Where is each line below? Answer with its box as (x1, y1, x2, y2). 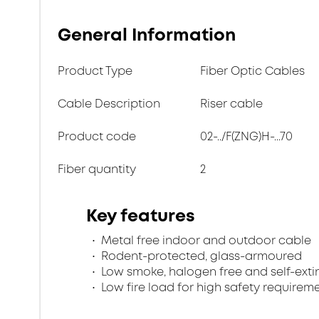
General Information (58, 23, 236, 47)
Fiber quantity (58, 161, 136, 177)
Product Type (58, 63, 132, 79)
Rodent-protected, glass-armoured (98, 248, 302, 264)
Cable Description (58, 95, 160, 112)
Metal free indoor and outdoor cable (98, 232, 311, 249)
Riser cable (200, 95, 263, 112)
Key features (86, 204, 195, 228)
